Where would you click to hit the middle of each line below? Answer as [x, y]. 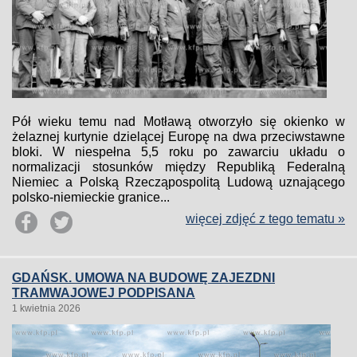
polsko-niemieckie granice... [91, 197]
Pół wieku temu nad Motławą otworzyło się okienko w [178, 122]
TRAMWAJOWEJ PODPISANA [104, 293]
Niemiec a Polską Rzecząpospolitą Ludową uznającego [178, 182]
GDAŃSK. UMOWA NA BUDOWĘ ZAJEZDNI [143, 278]
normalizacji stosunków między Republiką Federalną [178, 167]
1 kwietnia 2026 [46, 308]
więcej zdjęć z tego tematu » [265, 219]
